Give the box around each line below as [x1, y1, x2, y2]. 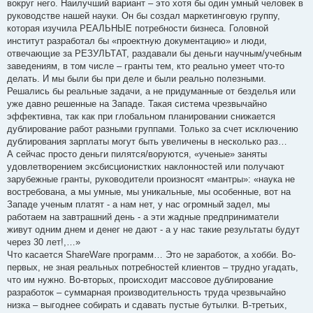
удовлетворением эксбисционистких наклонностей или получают [7, 161, 284, 172]
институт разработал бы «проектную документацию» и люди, [7, 35, 267, 46]
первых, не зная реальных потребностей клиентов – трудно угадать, [7, 261, 298, 272]
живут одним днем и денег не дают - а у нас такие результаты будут [7, 224, 300, 235]
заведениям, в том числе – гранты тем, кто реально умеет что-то [7, 60, 284, 71]
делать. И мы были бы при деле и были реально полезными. [7, 73, 266, 84]
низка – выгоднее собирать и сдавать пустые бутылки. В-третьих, [7, 299, 287, 310]
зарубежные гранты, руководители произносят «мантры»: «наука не [7, 173, 295, 184]
